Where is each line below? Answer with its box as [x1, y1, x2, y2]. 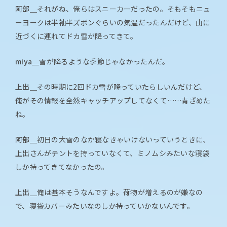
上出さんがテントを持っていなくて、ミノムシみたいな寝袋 [15, 148, 210, 159]
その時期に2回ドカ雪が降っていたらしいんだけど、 [36, 82, 207, 92]
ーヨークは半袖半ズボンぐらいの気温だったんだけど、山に [15, 17, 210, 28]
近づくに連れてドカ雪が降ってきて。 [15, 31, 138, 42]
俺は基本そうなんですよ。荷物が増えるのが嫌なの [36, 187, 203, 198]
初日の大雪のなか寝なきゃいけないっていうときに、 [36, 134, 210, 145]
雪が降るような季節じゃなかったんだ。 [39, 56, 170, 67]
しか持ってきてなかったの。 [15, 162, 109, 172]
